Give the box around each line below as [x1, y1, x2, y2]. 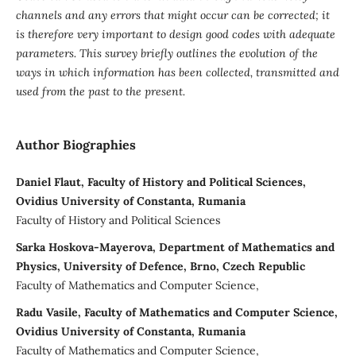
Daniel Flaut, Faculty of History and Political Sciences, [15, 175, 306, 190]
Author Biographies [15, 137, 136, 153]
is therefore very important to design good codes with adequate [15, 26, 335, 41]
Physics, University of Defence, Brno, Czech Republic [15, 259, 305, 273]
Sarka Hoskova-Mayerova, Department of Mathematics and [15, 240, 335, 254]
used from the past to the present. [15, 83, 185, 99]
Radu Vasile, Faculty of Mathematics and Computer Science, [15, 304, 338, 319]
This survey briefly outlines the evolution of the [79, 45, 318, 60]
